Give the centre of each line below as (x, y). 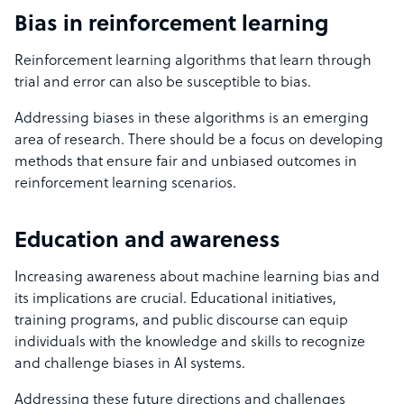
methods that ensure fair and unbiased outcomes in (186, 163)
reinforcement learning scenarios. (125, 184)
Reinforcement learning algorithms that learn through (193, 62)
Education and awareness (147, 242)
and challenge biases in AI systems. (130, 365)
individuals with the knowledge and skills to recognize (190, 343)
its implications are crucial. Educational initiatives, (175, 300)
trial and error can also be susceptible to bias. (165, 83)
